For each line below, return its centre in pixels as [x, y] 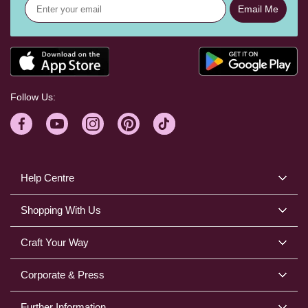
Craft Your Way [55, 243]
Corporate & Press [63, 275]
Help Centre [47, 178]
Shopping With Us [61, 210]
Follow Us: [33, 97]
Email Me [258, 9]
